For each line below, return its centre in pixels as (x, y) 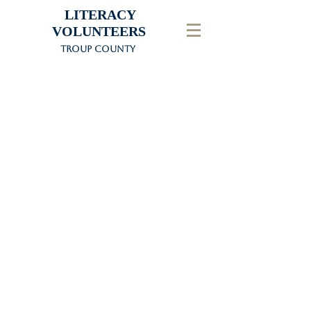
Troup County (98, 49)
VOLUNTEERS (92, 31)
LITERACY (119, 15)
